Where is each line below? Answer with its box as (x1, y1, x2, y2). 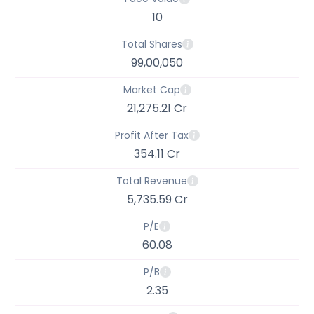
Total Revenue (116, 174, 187, 188)
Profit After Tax (114, 128, 189, 142)
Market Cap (123, 83, 180, 97)
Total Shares (121, 37, 182, 51)
